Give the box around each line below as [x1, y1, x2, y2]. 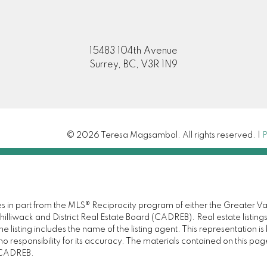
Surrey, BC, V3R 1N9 [89, 60, 178, 70]
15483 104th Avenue [89, 46, 178, 57]
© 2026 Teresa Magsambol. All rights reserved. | [67, 131, 263, 139]
